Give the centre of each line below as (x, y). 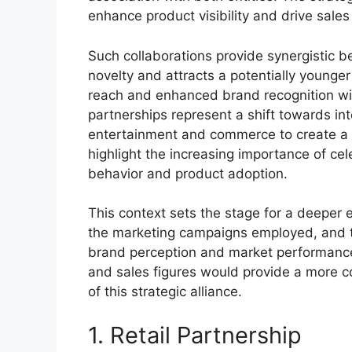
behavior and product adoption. (188, 173)
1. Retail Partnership (195, 335)
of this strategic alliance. (165, 292)
